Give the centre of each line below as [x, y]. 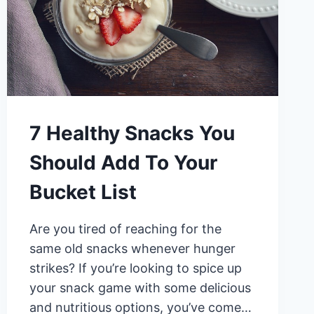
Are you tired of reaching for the [125, 229]
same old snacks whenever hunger [132, 249]
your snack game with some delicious [140, 288]
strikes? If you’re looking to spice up [135, 268]
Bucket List [83, 192]
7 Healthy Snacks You [132, 134]
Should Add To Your [123, 163]
